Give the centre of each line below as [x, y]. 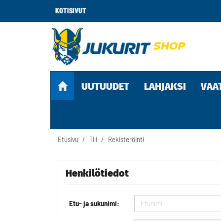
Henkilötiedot [97, 173]
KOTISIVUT [71, 11]
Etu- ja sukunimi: [94, 203]
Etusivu [68, 139]
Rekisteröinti [126, 139]
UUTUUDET [105, 86]
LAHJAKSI [165, 86]
